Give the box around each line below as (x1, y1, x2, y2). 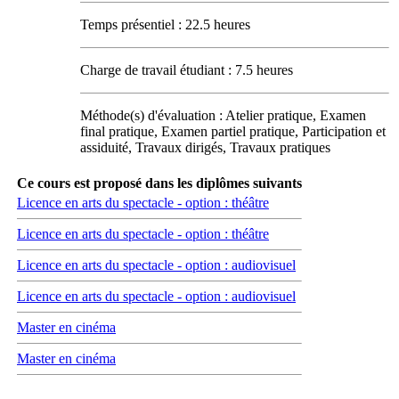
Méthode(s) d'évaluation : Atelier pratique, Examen (80, 107, 366, 123)
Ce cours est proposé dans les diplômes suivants (17, 175, 302, 191)
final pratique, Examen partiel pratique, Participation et (80, 123, 386, 139)
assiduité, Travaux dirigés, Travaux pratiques (80, 139, 330, 155)
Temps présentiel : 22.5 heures (80, 16, 250, 32)
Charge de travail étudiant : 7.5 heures (80, 61, 293, 77)
